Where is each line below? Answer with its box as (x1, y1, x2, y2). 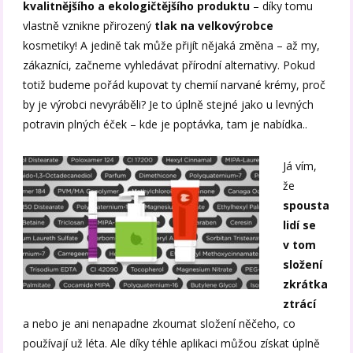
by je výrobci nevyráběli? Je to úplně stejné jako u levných (23, 96, 314, 112)
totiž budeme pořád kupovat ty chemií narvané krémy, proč (23, 76, 326, 92)
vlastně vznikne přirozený (23, 17, 155, 33)
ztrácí (283, 295, 317, 311)
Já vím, (283, 158, 318, 173)
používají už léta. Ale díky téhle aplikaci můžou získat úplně (23, 335, 321, 351)
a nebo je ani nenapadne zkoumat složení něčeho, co (23, 315, 296, 331)
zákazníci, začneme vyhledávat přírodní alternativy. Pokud (23, 57, 316, 72)
